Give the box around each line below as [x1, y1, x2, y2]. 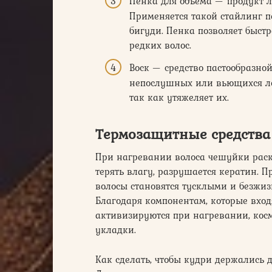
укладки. [95, 222, 136, 237]
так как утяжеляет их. [129, 90, 229, 105]
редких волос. [129, 38, 191, 53]
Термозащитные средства [95, 123, 270, 145]
